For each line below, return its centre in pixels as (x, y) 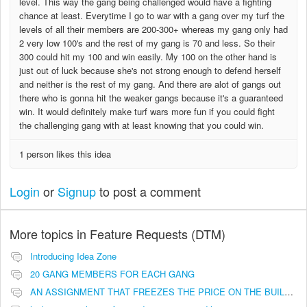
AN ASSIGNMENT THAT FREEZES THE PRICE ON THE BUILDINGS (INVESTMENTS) (289, 291)
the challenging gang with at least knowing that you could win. (142, 125)
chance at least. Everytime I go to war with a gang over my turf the (152, 15)
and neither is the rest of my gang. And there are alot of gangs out (150, 84)
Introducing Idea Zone (73, 256)
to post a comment (148, 192)
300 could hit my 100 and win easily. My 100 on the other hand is (148, 56)
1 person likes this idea (65, 153)
